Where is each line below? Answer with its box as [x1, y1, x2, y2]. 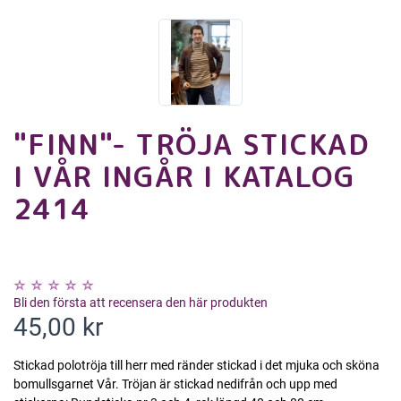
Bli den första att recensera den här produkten [13, 295, 268, 311]
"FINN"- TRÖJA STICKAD [13, 124, 369, 165]
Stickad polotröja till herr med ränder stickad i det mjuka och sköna [13, 358, 380, 373]
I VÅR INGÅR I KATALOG [13, 157, 354, 197]
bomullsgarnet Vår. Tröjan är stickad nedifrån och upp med [13, 377, 337, 392]
